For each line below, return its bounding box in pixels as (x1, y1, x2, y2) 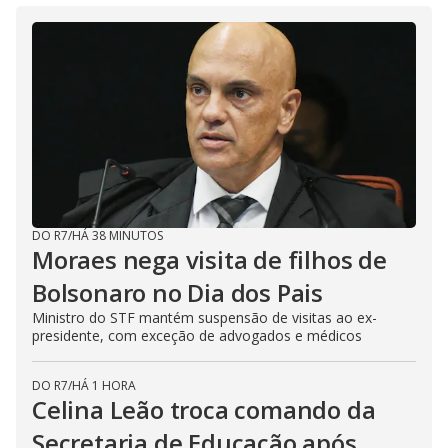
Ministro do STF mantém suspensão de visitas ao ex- (32, 307, 377, 327)
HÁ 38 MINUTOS (72, 226, 163, 244)
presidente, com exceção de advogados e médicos (32, 325, 362, 345)
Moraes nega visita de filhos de (32, 242, 387, 276)
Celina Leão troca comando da (32, 392, 376, 426)
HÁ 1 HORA (72, 376, 136, 394)
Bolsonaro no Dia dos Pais (32, 275, 323, 309)
